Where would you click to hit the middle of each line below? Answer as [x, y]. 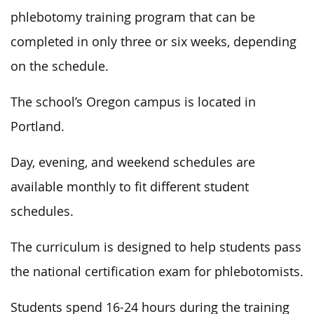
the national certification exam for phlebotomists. [157, 271]
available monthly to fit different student [130, 186]
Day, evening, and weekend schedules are [133, 162]
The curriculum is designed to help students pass [156, 247]
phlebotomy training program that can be [133, 17]
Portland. [37, 126]
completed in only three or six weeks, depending [153, 41]
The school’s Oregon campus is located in [133, 102]
